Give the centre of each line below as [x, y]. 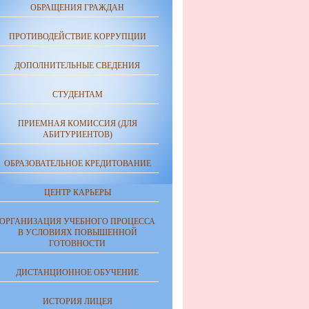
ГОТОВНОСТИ [77, 243]
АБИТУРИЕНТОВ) [77, 134]
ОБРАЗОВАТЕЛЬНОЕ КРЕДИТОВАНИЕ [77, 163]
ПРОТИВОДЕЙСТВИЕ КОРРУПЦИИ [77, 37]
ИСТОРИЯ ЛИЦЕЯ [77, 301]
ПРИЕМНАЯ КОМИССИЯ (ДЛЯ [77, 123]
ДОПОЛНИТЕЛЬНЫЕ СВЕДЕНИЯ [77, 66]
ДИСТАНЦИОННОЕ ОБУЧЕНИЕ [77, 272]
